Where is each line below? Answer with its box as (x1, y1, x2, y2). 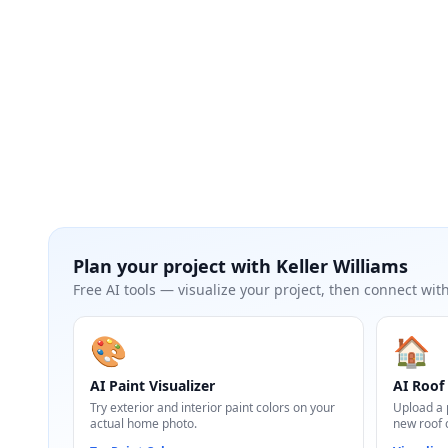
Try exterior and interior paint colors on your (90, 399, 335, 416)
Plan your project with (73, 254, 276, 278)
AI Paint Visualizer (90, 376, 215, 395)
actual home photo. (90, 415, 197, 432)
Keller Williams (276, 254, 408, 278)
